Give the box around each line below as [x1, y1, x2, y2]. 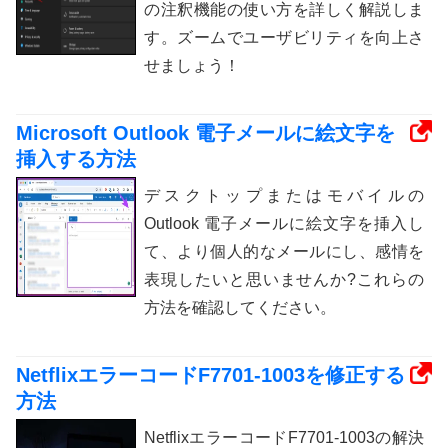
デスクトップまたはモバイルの [144, 187, 424, 205]
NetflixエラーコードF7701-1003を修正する [16, 364, 405, 387]
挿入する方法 [16, 148, 136, 171]
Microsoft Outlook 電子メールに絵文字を [16, 122, 395, 145]
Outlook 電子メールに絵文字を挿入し [144, 215, 424, 233]
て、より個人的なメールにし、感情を [144, 243, 424, 261]
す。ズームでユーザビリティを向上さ [144, 29, 424, 47]
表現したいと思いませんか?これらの [144, 271, 424, 289]
